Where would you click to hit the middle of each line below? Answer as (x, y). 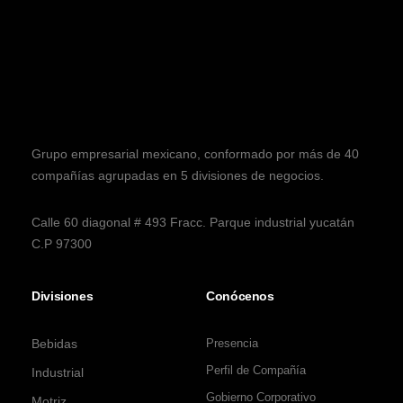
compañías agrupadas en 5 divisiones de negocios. (178, 176)
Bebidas (54, 344)
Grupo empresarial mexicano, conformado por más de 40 (195, 154)
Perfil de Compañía (256, 371)
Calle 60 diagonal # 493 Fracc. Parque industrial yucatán (193, 223)
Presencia (232, 344)
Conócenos (240, 296)
